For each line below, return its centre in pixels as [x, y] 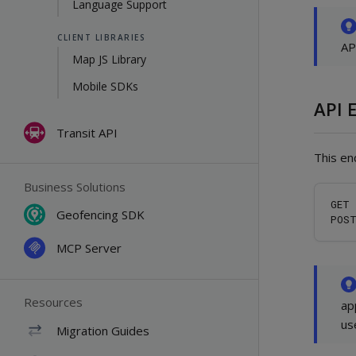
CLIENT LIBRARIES [101, 37]
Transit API [87, 132]
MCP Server [89, 248]
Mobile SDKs [105, 86]
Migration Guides [103, 330]
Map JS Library [109, 59]
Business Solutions [75, 186]
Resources [53, 302]
